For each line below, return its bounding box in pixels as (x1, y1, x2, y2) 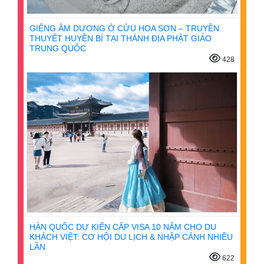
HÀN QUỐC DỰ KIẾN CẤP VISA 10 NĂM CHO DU (29, 222, 216, 232)
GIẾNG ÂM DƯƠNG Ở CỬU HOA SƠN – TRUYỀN (29, 23, 219, 33)
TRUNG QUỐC (29, 43, 86, 53)
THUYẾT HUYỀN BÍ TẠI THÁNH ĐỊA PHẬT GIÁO (29, 33, 212, 43)
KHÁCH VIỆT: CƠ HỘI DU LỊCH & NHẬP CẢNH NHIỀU (29, 232, 233, 242)
